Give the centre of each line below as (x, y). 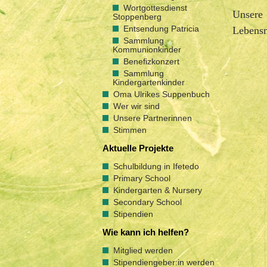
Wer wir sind (136, 106)
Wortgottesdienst (155, 8)
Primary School (142, 178)
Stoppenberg (137, 17)
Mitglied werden (143, 250)
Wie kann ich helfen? (146, 232)
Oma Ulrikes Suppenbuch (162, 94)
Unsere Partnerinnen (153, 118)
